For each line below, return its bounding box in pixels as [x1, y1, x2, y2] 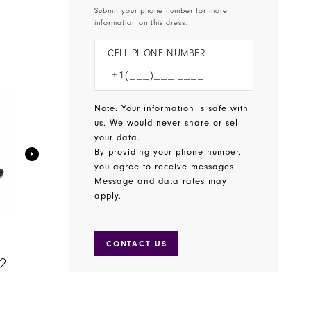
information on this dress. [94, 19, 191, 28]
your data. [94, 133, 144, 143]
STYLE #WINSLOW [179, 267, 260, 278]
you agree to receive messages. [94, 162, 237, 172]
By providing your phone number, [94, 147, 242, 158]
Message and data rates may [94, 176, 228, 187]
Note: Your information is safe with [94, 103, 249, 114]
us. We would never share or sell [94, 118, 242, 128]
